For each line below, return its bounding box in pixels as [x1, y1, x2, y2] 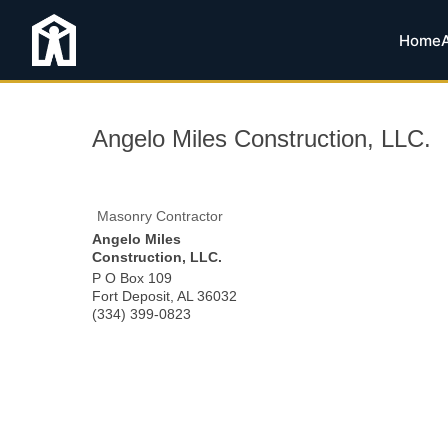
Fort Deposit [92, 288, 170, 304]
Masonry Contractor [97, 208, 223, 224]
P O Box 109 [92, 270, 172, 286]
